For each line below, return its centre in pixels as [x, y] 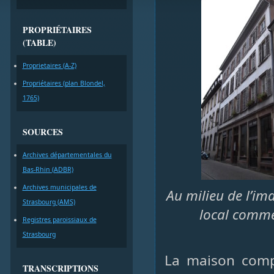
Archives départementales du [67, 155]
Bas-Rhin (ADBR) [48, 169]
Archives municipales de [59, 187]
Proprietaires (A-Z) [49, 65]
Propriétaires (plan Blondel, [64, 83]
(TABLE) [39, 43]
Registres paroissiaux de [59, 220]
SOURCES [43, 132]
